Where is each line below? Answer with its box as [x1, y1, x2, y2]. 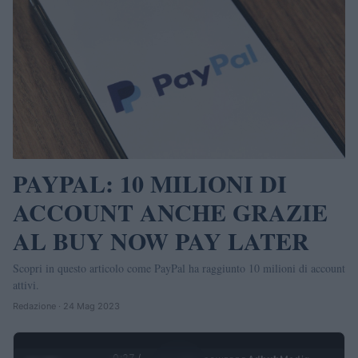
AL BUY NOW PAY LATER [13, 223, 309, 259]
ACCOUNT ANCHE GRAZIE [13, 194, 328, 230]
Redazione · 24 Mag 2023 [13, 300, 120, 312]
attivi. [13, 277, 39, 293]
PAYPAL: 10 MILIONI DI [13, 165, 287, 201]
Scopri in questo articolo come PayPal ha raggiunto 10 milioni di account [13, 261, 345, 276]
